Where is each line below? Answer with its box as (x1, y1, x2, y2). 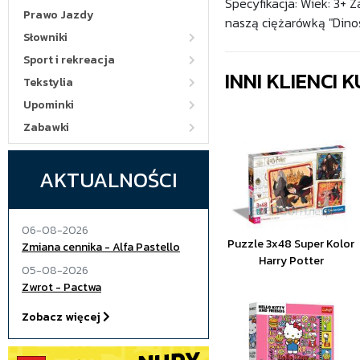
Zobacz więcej (22, 309, 103, 325)
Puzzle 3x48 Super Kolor (227, 235, 355, 252)
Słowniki (23, 29, 67, 46)
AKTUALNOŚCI (39, 164, 178, 195)
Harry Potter (258, 252, 324, 269)
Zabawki (23, 119, 69, 136)
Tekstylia (23, 74, 73, 91)
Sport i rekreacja (23, 51, 115, 68)
